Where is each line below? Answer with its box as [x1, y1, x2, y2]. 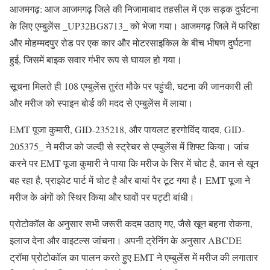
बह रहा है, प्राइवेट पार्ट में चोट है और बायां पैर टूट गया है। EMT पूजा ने [10, 173, 250, 186]
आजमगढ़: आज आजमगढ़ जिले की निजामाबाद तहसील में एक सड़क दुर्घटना [10, 2, 259, 15]
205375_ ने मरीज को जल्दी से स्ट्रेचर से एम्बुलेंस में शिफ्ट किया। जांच [10, 139, 249, 152]
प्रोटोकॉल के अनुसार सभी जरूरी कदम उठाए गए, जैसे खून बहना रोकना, [10, 216, 253, 230]
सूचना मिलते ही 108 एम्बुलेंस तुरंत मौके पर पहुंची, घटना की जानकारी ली [10, 79, 253, 92]
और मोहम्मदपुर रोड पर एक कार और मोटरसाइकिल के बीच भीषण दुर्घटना [10, 36, 251, 49]
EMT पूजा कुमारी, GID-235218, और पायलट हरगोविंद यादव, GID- [10, 122, 245, 136]
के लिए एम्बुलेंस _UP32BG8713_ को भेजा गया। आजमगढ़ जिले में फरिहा [10, 19, 260, 32]
